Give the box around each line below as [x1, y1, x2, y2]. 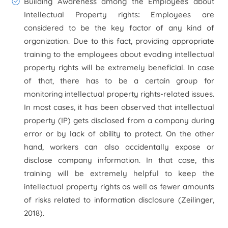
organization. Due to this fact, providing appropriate [24, 36, 214, 46]
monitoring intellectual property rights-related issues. [24, 89, 214, 99]
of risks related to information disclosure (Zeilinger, [24, 195, 214, 205]
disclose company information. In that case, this [24, 155, 214, 165]
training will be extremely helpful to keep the [24, 168, 214, 178]
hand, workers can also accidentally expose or [24, 142, 214, 152]
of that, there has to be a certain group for [24, 76, 214, 85]
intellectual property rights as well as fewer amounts [24, 182, 214, 191]
